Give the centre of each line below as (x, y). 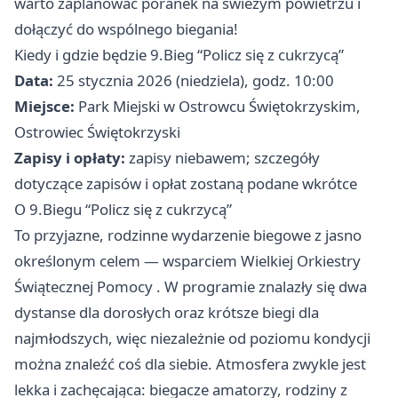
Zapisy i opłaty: (70, 158)
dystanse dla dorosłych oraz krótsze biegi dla (167, 312)
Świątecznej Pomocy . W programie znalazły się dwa (191, 287)
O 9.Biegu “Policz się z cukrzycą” (123, 209)
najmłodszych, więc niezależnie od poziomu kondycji (192, 338)
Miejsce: (44, 106)
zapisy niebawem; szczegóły (223, 158)
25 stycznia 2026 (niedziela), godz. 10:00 (194, 80)
